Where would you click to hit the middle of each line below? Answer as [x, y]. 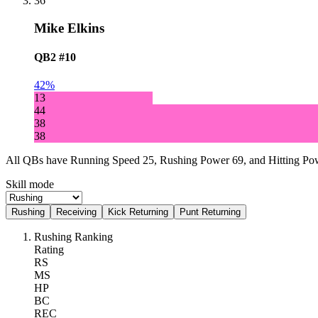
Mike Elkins [69, 28]
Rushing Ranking [73, 237]
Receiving [76, 212]
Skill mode [30, 185]
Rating [49, 250]
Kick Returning [138, 212]
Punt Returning [210, 212]
